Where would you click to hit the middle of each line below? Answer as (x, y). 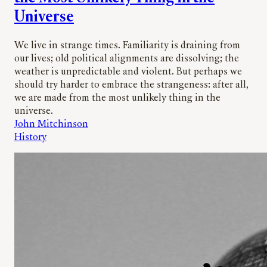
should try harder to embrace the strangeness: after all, (131, 86)
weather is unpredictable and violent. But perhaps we (128, 72)
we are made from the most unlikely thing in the (117, 99)
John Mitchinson (51, 125)
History (30, 138)
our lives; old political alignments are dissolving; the (127, 59)
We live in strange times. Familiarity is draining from (127, 46)
